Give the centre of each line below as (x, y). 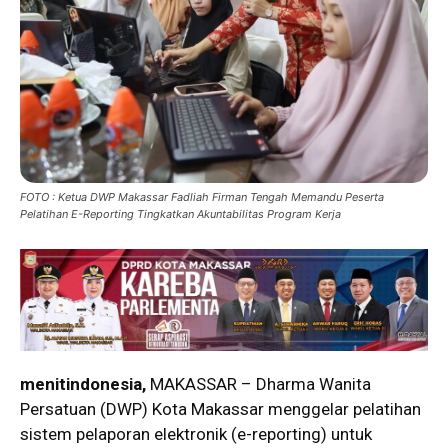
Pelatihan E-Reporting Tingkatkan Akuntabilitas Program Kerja (180, 214)
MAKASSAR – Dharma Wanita (258, 384)
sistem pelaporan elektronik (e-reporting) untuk (196, 434)
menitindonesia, (83, 384)
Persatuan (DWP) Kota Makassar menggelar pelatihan (220, 409)
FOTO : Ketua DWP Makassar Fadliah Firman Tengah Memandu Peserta (202, 197)
